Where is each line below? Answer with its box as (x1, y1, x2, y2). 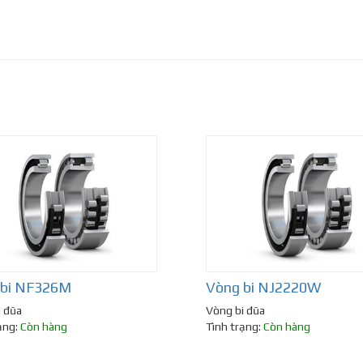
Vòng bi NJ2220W (206, 279, 321, 297)
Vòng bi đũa (206, 304, 265, 318)
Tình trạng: (206, 320, 263, 334)
